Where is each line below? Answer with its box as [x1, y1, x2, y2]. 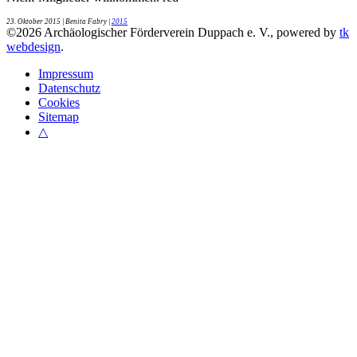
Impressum [38, 66, 93, 80]
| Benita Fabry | [61, 17, 112, 25]
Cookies [38, 95, 80, 109]
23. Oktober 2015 [6, 17, 61, 25]
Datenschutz [38, 80, 100, 95]
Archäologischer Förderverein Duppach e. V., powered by [41, 25, 339, 39]
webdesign [6, 39, 61, 53]
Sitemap [38, 109, 79, 124]
